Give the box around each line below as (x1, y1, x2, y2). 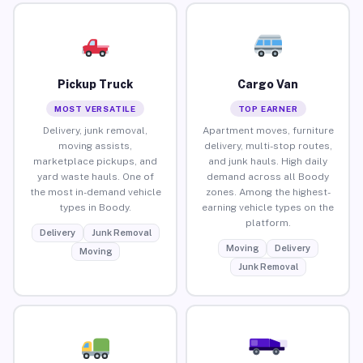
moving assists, (58, 139, 132, 152)
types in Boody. (59, 201, 131, 213)
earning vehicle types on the (202, 201, 334, 213)
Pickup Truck (58, 77, 133, 91)
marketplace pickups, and (33, 155, 157, 167)
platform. (245, 216, 291, 228)
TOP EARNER (237, 103, 298, 113)
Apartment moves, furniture (202, 124, 334, 136)
